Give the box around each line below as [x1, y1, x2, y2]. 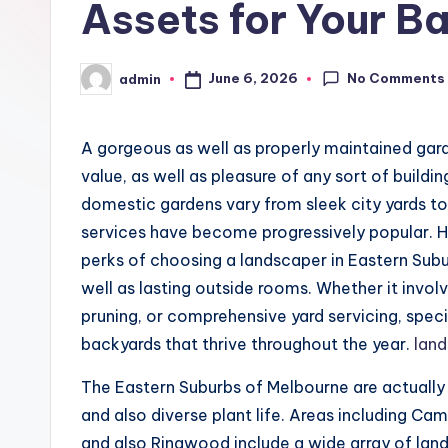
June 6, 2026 [207, 70, 298, 87]
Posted [80, 76, 131, 93]
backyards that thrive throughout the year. [81, 334, 414, 354]
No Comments [347, 69, 446, 86]
